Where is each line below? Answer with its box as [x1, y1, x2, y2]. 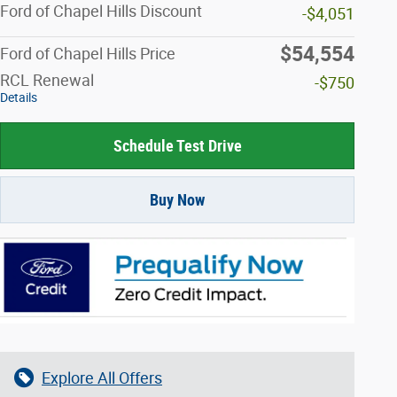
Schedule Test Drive [113, 136, 242, 155]
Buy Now [150, 190, 205, 209]
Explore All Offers [42, 368, 162, 387]
